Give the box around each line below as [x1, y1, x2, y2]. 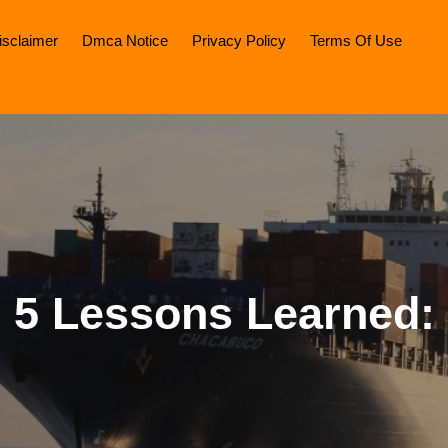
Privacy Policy [192, 32, 286, 49]
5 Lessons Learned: [13, 288, 435, 339]
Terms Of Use [310, 32, 402, 49]
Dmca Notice [82, 32, 168, 49]
